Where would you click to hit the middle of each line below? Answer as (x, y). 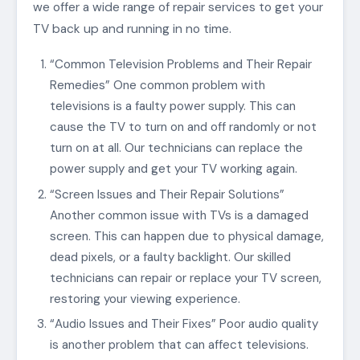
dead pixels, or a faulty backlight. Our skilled (170, 257)
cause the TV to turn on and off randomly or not (183, 127)
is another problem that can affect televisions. (179, 345)
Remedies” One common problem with (157, 86)
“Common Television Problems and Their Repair (180, 65)
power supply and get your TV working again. (173, 169)
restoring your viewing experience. (145, 299)
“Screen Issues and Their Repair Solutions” (167, 194)
